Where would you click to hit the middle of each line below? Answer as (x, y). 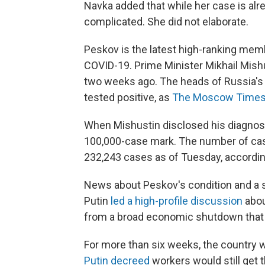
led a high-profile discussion (177, 201)
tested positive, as (128, 97)
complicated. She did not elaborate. (166, 21)
